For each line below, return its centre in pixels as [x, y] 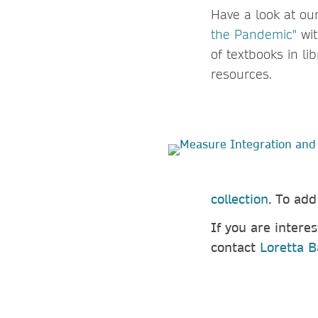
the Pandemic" [254, 34]
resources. [241, 74]
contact [235, 247]
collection [240, 199]
